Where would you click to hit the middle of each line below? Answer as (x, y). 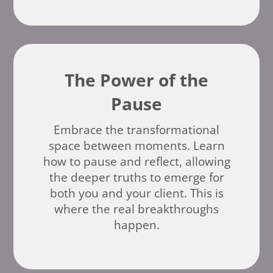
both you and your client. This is (136, 193)
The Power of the (136, 80)
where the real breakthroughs (136, 209)
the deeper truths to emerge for (136, 178)
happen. (136, 225)
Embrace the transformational (136, 130)
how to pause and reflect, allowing (136, 162)
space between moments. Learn (136, 146)
